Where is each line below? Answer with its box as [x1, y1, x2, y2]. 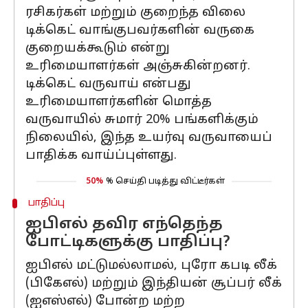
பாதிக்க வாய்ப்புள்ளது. [25, 148, 177, 164]
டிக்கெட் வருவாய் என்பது [25, 76, 191, 92]
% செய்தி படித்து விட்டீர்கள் [106, 177, 225, 186]
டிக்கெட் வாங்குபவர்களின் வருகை [25, 23, 254, 38]
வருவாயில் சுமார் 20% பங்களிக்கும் [25, 112, 258, 128]
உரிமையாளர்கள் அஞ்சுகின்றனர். [25, 58, 250, 74]
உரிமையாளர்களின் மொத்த [25, 94, 212, 110]
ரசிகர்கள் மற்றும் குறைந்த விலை [25, 5, 245, 21]
